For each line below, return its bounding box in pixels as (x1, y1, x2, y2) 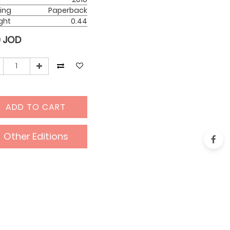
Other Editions (3, 130, 68, 143)
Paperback (48, 5, 87, 16)
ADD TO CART (6, 101, 66, 113)
